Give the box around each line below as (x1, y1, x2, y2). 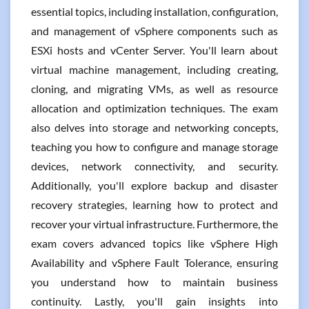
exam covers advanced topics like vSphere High (31, 237, 278, 250)
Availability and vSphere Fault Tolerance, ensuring (31, 256, 278, 269)
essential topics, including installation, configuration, (31, 5, 278, 18)
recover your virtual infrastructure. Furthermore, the (31, 217, 278, 230)
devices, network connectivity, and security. (31, 159, 278, 172)
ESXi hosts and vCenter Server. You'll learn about (31, 43, 278, 57)
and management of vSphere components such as (31, 24, 278, 37)
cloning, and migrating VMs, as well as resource (31, 82, 278, 95)
